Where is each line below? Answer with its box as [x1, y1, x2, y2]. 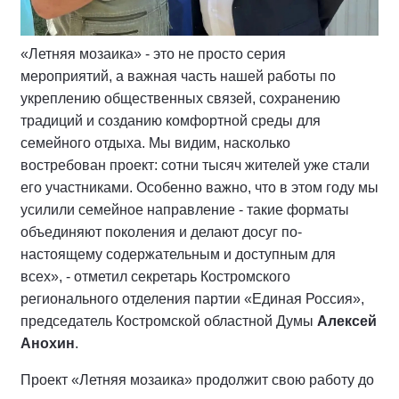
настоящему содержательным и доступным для [20, 246, 336, 262]
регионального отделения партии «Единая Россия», [20, 290, 364, 306]
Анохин [20, 335, 75, 351]
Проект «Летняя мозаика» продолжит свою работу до [20, 371, 374, 387]
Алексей [317, 313, 377, 329]
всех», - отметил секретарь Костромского [20, 268, 290, 284]
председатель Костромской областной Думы [20, 313, 317, 329]
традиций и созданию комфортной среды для [20, 112, 321, 128]
